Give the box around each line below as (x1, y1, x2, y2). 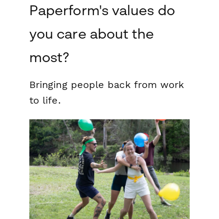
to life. (29, 94, 61, 107)
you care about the (29, 25, 154, 42)
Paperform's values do (29, 2, 175, 19)
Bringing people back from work (29, 79, 184, 91)
